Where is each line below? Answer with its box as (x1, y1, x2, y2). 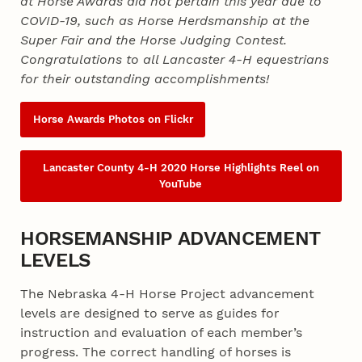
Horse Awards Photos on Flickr (32, 113, 193, 126)
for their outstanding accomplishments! (20, 71, 270, 87)
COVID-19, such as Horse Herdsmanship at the (20, 13, 310, 29)
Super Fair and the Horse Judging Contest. (20, 32, 288, 48)
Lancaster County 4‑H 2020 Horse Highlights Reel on (42, 162, 319, 175)
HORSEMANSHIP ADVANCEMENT (19, 227, 321, 250)
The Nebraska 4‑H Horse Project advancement (20, 286, 315, 302)
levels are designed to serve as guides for (20, 305, 280, 322)
